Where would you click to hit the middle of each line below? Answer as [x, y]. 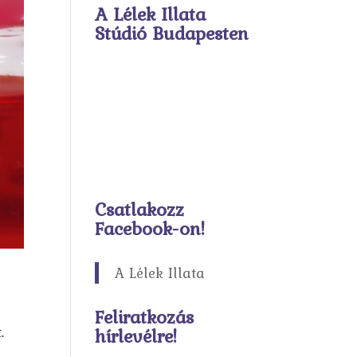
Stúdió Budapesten [172, 33]
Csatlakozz [140, 209]
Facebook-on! [150, 228]
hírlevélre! [136, 336]
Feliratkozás [145, 317]
